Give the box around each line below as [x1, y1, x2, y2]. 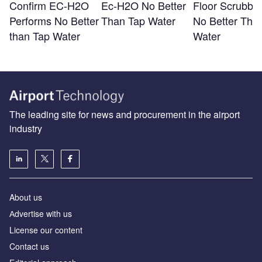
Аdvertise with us [9, 207, 72, 219]
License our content [9, 223, 82, 236]
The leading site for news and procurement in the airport [9, 107, 240, 121]
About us [9, 191, 42, 203]
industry [9, 121, 42, 135]
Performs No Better [9, 12, 99, 28]
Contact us [9, 240, 49, 252]
